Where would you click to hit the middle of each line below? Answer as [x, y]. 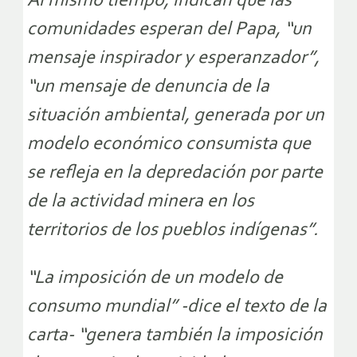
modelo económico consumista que [169, 145]
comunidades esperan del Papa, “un [169, 30]
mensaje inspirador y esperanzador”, [173, 59]
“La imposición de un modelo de [155, 279]
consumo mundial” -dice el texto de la [177, 307]
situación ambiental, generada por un [176, 116]
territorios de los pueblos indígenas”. [173, 231]
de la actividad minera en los [141, 202]
